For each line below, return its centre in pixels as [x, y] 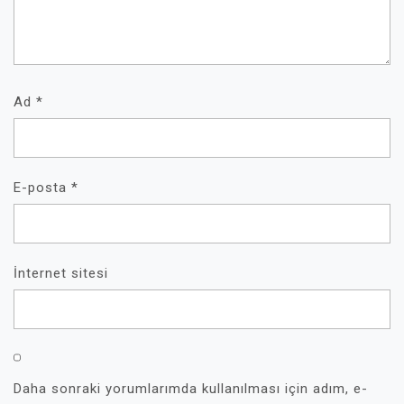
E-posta [42, 188]
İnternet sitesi [61, 273]
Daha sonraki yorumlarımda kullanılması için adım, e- [191, 389]
